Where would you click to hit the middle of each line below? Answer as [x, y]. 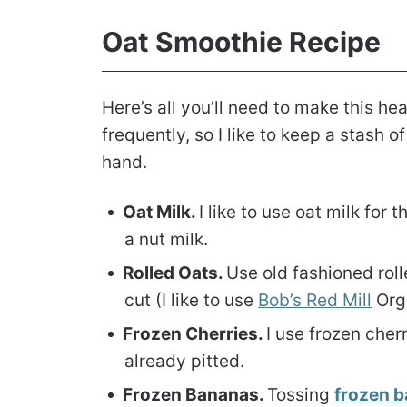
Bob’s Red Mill [315, 300]
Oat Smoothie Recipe [241, 41]
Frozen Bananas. [195, 394]
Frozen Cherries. [194, 333]
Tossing [301, 394]
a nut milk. [166, 239]
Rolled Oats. [174, 273]
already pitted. [184, 361]
